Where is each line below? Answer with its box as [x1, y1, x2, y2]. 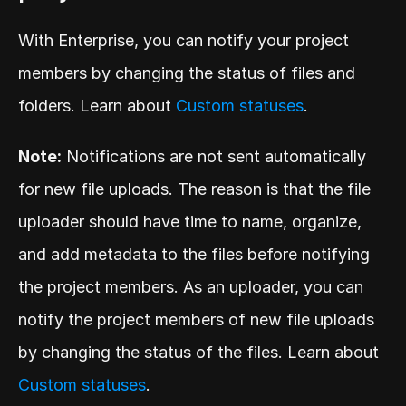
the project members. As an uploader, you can [18, 277, 363, 297]
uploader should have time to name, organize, [18, 212, 362, 232]
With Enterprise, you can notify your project [18, 31, 349, 51]
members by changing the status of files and [18, 63, 355, 83]
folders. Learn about [18, 96, 176, 116]
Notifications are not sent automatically [62, 147, 366, 167]
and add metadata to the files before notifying [18, 245, 370, 265]
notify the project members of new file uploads [18, 310, 374, 330]
